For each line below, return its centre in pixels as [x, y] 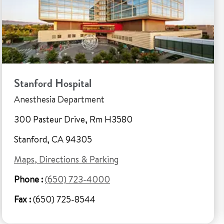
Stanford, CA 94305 [53, 139]
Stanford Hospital [53, 83]
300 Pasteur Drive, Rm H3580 [73, 119]
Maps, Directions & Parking [66, 159]
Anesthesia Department [59, 99]
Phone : [28, 179]
